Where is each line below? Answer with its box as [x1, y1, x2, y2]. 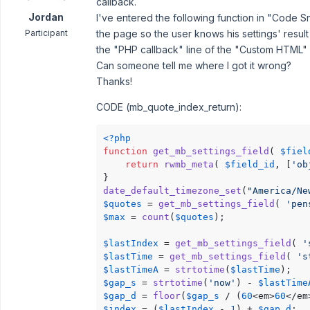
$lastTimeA [103, 264, 158, 275]
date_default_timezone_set [103, 185, 241, 196]
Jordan [28, 11, 64, 23]
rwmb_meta [164, 159, 214, 170]
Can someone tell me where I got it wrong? [96, 60, 291, 71]
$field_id [225, 159, 275, 170]
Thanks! [96, 75, 132, 87]
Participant [24, 28, 68, 38]
